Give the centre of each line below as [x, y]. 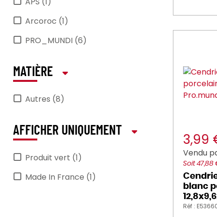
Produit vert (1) [54, 158]
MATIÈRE [33, 72]
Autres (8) [45, 99]
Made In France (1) [61, 177]
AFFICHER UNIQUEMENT [68, 131]
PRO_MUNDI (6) [56, 40]
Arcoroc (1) [47, 21]
